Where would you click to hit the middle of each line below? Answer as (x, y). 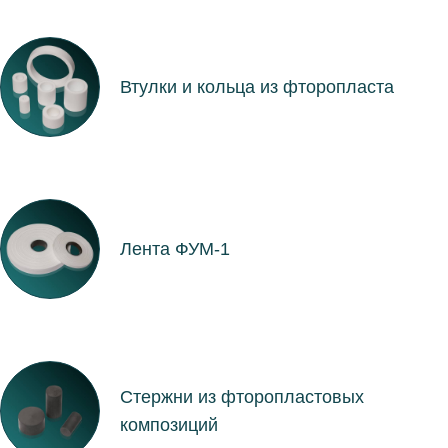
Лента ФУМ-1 (174, 248)
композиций (168, 424)
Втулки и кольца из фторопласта (256, 86)
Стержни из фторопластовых (241, 396)
